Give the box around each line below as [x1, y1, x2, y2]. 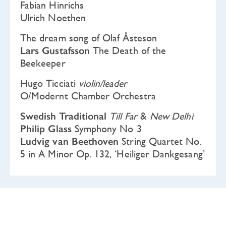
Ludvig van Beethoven [20, 136, 119, 147]
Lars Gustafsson [20, 45, 90, 56]
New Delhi [150, 110, 193, 122]
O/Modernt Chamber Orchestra [20, 90, 156, 101]
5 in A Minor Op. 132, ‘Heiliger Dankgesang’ [20, 148, 205, 159]
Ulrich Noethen [20, 12, 86, 23]
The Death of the [89, 45, 166, 56]
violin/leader [78, 78, 127, 89]
